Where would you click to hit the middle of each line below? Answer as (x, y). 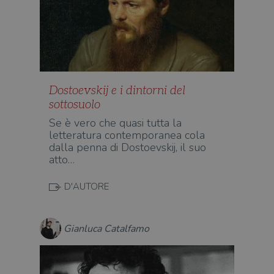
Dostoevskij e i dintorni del (117, 91)
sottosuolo (75, 105)
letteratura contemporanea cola (127, 135)
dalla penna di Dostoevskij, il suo (128, 147)
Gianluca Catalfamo (106, 228)
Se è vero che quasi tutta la (115, 123)
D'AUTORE (87, 187)
